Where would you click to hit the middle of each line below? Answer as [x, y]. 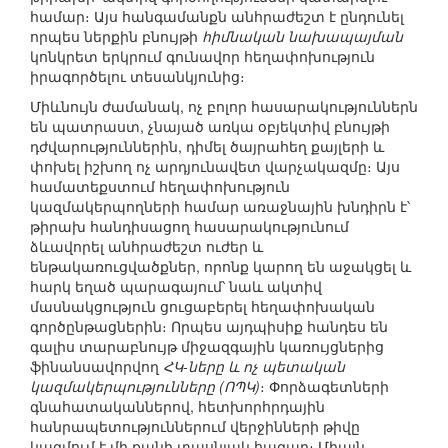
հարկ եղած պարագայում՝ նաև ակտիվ [176, 286]
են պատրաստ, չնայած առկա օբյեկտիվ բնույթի [210, 126]
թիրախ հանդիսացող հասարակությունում [189, 226]
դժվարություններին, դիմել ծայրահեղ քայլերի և [207, 146]
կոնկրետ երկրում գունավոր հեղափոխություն [202, 56]
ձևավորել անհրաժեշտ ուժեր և [146, 246]
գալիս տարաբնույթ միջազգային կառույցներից [207, 346]
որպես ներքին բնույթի [116, 36]
